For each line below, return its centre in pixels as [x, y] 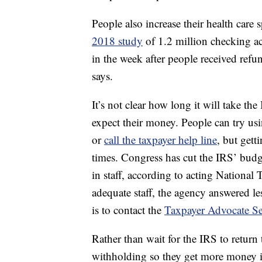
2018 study [117, 41]
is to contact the [128, 210]
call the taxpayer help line [161, 140]
